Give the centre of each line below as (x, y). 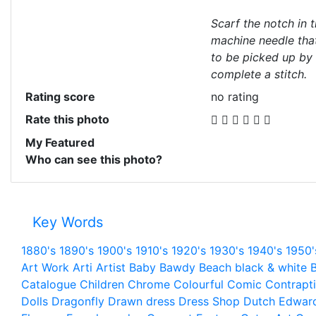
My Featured (60, 143)
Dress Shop (209, 302)
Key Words (68, 223)
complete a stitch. (259, 74)
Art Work (45, 268)
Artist (111, 268)
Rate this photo (67, 120)
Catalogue (49, 285)
